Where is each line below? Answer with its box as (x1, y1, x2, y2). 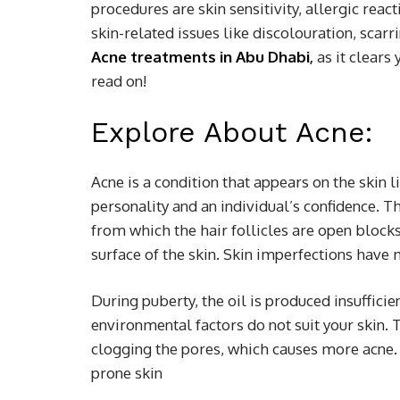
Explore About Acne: (91, 115, 373, 149)
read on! (91, 71, 146, 90)
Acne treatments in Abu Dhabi (91, 47, 310, 66)
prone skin (91, 363, 162, 382)
